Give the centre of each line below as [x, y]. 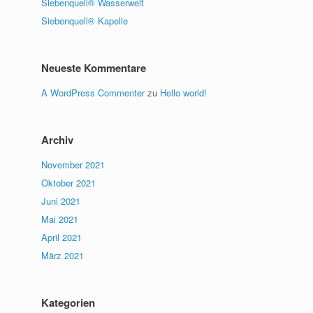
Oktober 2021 [69, 183]
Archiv [58, 140]
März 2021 [63, 255]
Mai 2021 [60, 219]
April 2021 [62, 237]
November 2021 [73, 165]
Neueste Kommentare [94, 68]
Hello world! [184, 93]
